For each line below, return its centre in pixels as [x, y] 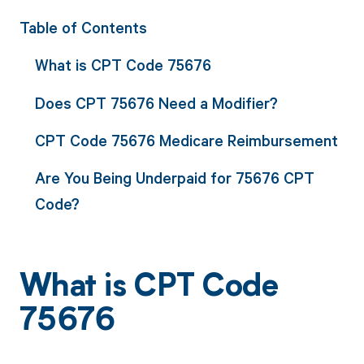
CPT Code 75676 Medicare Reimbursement [186, 140]
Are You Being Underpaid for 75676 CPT [174, 178]
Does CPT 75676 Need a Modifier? [156, 102]
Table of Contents [83, 27]
